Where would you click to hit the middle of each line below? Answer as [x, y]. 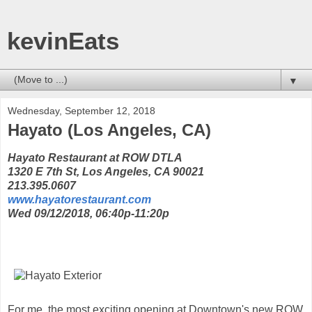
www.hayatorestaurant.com [79, 199]
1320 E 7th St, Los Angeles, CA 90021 [106, 171]
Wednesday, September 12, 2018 [81, 111]
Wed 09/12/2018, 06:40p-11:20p [88, 213]
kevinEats [63, 41]
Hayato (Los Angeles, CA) [109, 130]
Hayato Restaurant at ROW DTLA [95, 157]
